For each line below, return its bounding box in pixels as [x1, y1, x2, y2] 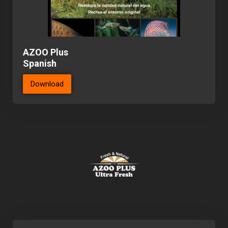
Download [31, 79, 64, 89]
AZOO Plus [23, 47, 68, 58]
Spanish [23, 58, 56, 69]
